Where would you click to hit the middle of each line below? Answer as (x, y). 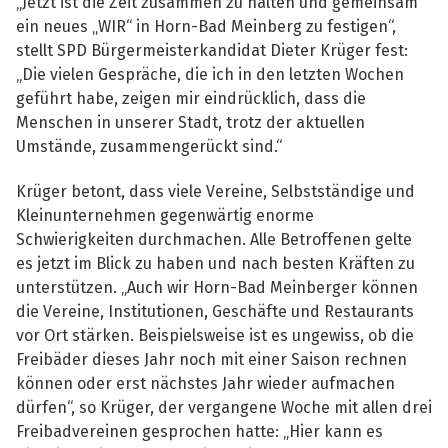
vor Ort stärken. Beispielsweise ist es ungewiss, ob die (215, 335)
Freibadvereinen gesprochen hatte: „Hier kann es (199, 431)
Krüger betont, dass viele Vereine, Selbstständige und (215, 191)
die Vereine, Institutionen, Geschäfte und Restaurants (215, 311)
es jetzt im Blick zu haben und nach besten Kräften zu (215, 263)
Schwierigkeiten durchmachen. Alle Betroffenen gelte (214, 239)
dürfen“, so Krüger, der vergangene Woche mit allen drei (224, 407)
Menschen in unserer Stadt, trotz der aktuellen (190, 122)
